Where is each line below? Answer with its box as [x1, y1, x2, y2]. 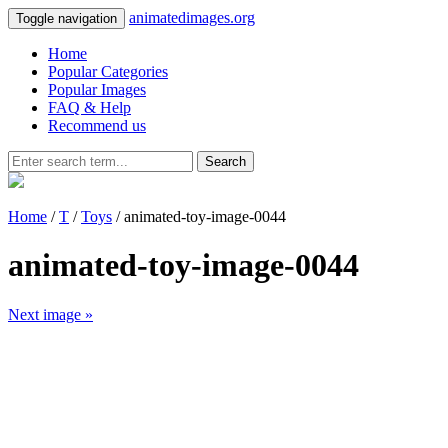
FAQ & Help [48, 99, 131, 116]
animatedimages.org [129, 9, 255, 26]
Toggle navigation [16, 11, 117, 26]
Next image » [8, 305, 93, 323]
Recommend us [48, 117, 146, 134]
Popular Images [48, 81, 146, 98]
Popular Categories [48, 63, 168, 80]
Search [205, 154, 246, 169]
